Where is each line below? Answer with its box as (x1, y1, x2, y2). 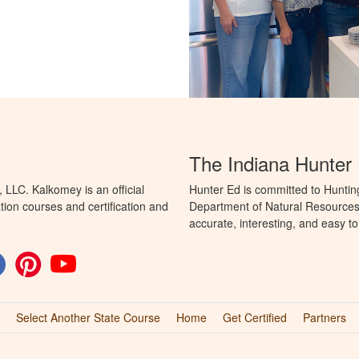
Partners (303, 309, 346, 326)
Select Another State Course (16, 309, 160, 326)
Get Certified (223, 309, 287, 326)
